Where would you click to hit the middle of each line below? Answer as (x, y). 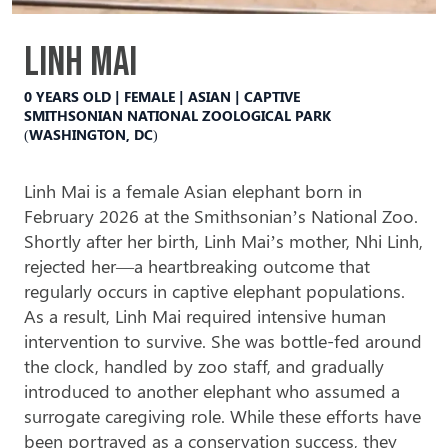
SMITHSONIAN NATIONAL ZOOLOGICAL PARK (177, 115)
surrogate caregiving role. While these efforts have (222, 416)
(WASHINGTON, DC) (91, 134)
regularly (58, 291)
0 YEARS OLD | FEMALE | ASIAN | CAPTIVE (162, 96)
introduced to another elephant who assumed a (212, 391)
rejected (55, 266)
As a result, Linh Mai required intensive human (205, 316)
